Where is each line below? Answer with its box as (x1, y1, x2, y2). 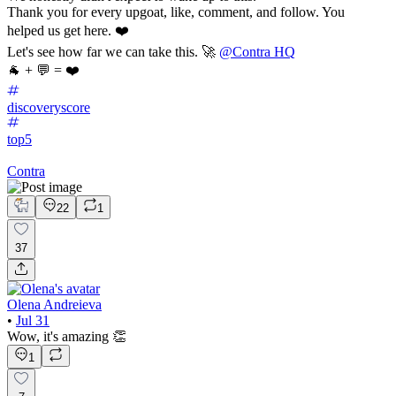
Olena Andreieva (7, 297, 102, 313)
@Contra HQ (219, 44, 295, 60)
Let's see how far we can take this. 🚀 (7, 44, 219, 60)
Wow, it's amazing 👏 (7, 329, 126, 345)
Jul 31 (16, 313, 49, 329)
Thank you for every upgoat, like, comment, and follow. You (7, 4, 345, 20)
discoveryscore (7, 100, 90, 116)
